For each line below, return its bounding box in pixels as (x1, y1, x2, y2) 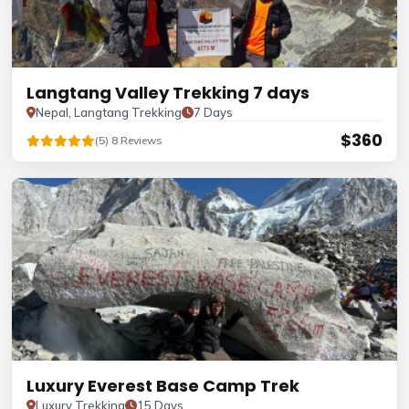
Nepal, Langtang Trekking (36, 105, 182, 120)
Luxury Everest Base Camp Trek (26, 374, 299, 397)
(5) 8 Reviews (95, 133, 163, 147)
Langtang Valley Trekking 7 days (26, 81, 309, 104)
